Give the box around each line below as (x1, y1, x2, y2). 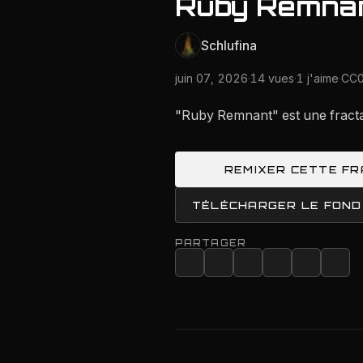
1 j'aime (297, 71, 339, 85)
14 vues (250, 71, 294, 85)
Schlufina (201, 37, 257, 53)
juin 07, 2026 (175, 71, 248, 85)
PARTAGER (175, 237, 246, 249)
